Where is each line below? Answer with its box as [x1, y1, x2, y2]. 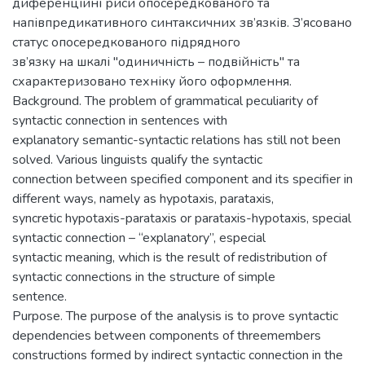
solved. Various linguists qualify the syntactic [12, 151, 262, 169]
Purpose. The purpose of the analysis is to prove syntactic [12, 307, 338, 325]
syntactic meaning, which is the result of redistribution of [12, 248, 327, 266]
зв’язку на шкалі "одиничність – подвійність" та [12, 53, 300, 71]
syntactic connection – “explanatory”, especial [12, 229, 266, 247]
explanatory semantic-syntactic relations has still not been [12, 131, 341, 149]
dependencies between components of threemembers [12, 327, 321, 345]
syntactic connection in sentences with [12, 112, 227, 130]
